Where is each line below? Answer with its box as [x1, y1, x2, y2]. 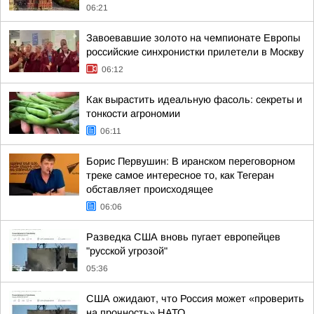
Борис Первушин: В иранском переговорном [86, 156, 295, 167]
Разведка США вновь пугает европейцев [86, 231, 280, 243]
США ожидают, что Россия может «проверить [86, 293, 304, 304]
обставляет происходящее [86, 184, 213, 195]
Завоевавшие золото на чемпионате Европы [86, 32, 300, 43]
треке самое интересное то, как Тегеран [86, 170, 274, 181]
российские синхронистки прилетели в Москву [86, 46, 303, 57]
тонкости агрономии [86, 108, 180, 119]
